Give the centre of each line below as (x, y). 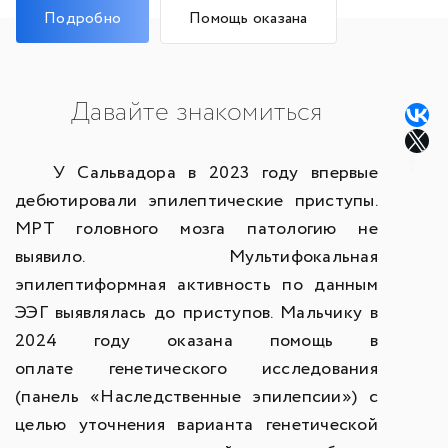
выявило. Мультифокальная (196, 257)
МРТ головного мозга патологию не (196, 229)
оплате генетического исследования (196, 369)
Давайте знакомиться (196, 113)
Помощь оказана (248, 18)
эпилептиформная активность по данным (196, 285)
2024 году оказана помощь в (196, 341)
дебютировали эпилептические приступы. (196, 201)
